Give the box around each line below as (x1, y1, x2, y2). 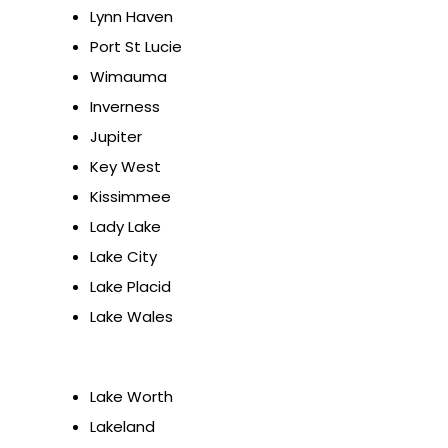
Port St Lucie (90, 36, 182, 58)
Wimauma (90, 66, 167, 88)
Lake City (90, 246, 157, 268)
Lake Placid (90, 276, 171, 298)
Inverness (90, 96, 160, 118)
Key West (90, 156, 161, 178)
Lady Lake (90, 216, 161, 238)
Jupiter (90, 126, 142, 148)
